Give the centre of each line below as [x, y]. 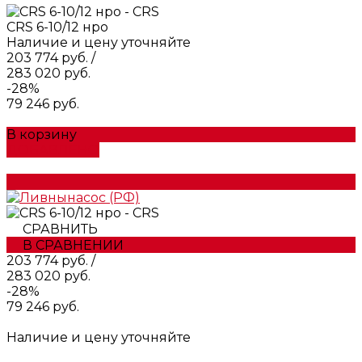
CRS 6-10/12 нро [57, 27]
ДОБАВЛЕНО [53, 149]
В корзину [42, 134]
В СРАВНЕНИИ [73, 245]
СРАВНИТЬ [60, 229]
